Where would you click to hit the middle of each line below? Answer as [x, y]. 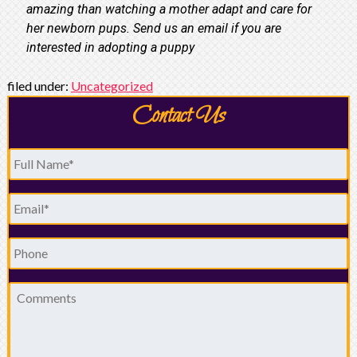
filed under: [39, 85]
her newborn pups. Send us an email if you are [153, 28]
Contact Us [178, 116]
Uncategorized [112, 85]
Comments [41, 289]
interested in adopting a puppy [110, 47]
